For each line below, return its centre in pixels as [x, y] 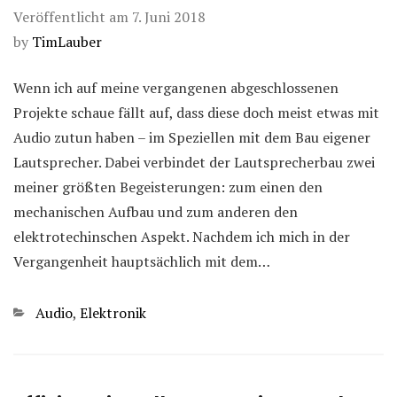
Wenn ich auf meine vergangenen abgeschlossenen [176, 87]
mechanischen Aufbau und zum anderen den [156, 211]
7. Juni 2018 [169, 16]
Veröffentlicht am [73, 16]
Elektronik [113, 312]
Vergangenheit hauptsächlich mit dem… [142, 261]
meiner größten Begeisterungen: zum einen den [168, 187]
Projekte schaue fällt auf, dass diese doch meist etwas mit [196, 112]
